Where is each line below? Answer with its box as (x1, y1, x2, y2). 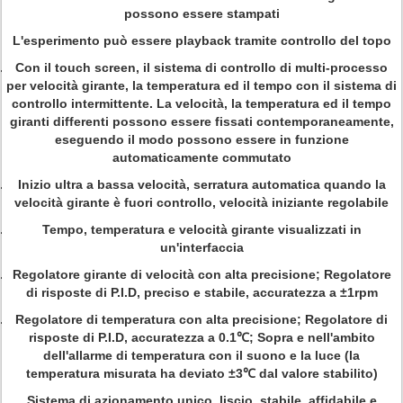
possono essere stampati (123, 6, 280, 21)
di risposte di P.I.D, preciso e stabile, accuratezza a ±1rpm (25, 285, 378, 300)
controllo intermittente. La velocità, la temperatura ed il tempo (12, 96, 391, 111)
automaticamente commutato (112, 150, 291, 165)
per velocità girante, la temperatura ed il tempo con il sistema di (6, 78, 397, 93)
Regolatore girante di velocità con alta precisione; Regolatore (12, 267, 391, 282)
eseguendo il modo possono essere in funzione (54, 132, 349, 147)
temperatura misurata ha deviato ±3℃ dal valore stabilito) (25, 366, 378, 381)
